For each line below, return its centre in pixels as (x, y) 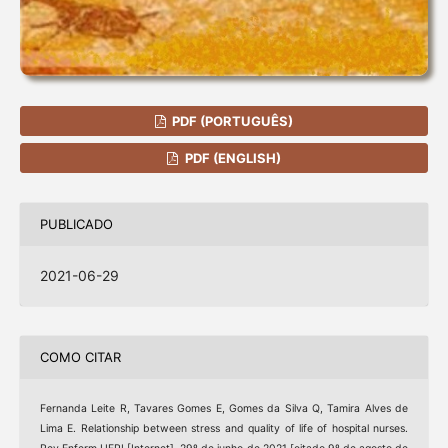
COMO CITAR (80, 357)
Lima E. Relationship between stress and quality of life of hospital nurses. (224, 428)
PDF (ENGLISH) (231, 157)
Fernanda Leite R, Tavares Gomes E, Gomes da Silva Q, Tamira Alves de (224, 408)
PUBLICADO (76, 224)
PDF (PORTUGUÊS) (231, 120)
